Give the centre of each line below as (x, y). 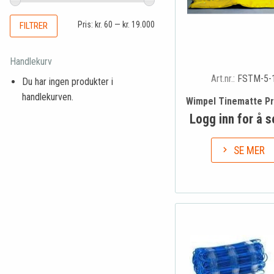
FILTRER (34, 25)
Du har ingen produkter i (68, 81)
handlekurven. (48, 97)
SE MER (250, 150)
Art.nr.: (224, 79)
